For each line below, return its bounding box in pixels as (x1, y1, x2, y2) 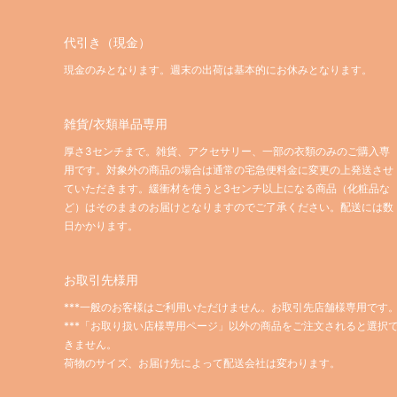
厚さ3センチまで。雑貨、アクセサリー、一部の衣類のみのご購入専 (64, 144, 390, 159)
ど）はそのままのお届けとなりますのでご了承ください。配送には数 (64, 200, 393, 214)
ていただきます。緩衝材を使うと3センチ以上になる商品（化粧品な (64, 182, 390, 196)
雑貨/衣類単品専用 (64, 116, 167, 132)
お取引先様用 (64, 272, 138, 288)
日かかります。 (64, 219, 138, 233)
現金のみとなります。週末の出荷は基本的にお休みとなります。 (64, 63, 372, 77)
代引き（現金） (64, 35, 151, 51)
